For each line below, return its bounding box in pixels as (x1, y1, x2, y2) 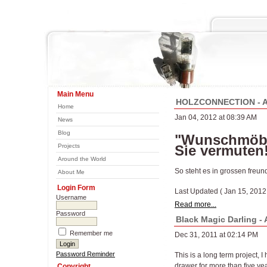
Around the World (58, 156, 106, 162)
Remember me (68, 229, 113, 237)
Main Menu (57, 90, 94, 98)
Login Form (57, 184, 95, 192)
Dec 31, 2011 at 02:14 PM (175, 231, 258, 239)
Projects (58, 142, 80, 149)
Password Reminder (56, 250, 115, 257)
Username (56, 194, 86, 201)
